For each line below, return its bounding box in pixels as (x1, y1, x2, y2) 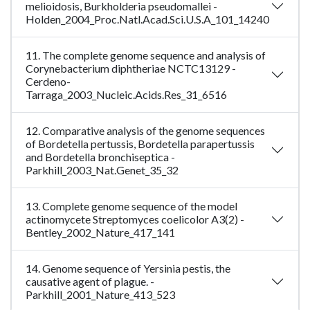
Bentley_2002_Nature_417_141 (26, 226, 175, 239)
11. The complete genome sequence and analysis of (26, 48, 266, 62)
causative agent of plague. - (26, 275, 154, 289)
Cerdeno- (26, 75, 71, 89)
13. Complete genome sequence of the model (26, 199, 237, 213)
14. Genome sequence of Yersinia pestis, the (26, 262, 230, 275)
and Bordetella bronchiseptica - (26, 150, 175, 164)
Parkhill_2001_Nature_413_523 (26, 288, 175, 302)
